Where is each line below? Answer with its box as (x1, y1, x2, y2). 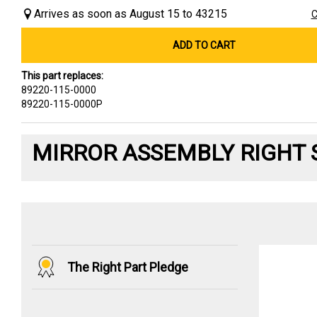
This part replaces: (21, 69, 103, 81)
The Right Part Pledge (67, 259, 188, 275)
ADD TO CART (173, 39, 236, 51)
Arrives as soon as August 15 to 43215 (34, 6, 227, 21)
